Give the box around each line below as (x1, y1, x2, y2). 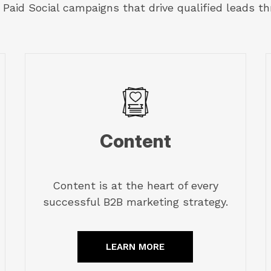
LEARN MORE (106, 241, 165, 252)
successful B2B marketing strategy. (42, 195, 228, 208)
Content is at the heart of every (52, 178, 218, 192)
